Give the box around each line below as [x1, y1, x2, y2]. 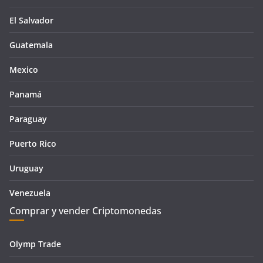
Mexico [9, 64, 38, 76]
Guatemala [9, 39, 53, 51]
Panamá [9, 89, 42, 100]
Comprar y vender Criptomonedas [9, 204, 161, 218]
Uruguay [9, 163, 43, 174]
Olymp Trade [9, 238, 61, 250]
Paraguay [9, 113, 47, 125]
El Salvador [9, 15, 53, 26]
